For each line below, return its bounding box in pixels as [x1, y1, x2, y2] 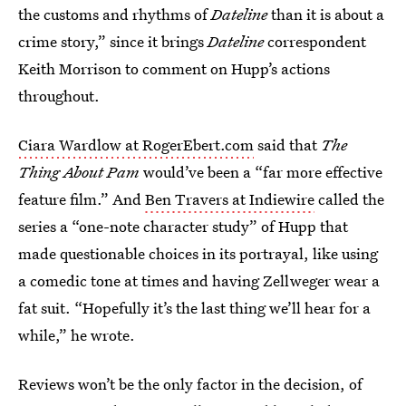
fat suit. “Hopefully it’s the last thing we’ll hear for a [18, 297, 371, 318]
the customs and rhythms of [18, 4, 211, 24]
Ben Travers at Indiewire [145, 188, 314, 209]
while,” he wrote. [18, 324, 135, 345]
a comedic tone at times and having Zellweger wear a [18, 270, 380, 291]
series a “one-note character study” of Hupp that [18, 216, 348, 237]
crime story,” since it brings [18, 31, 208, 52]
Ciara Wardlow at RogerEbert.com [18, 134, 254, 155]
